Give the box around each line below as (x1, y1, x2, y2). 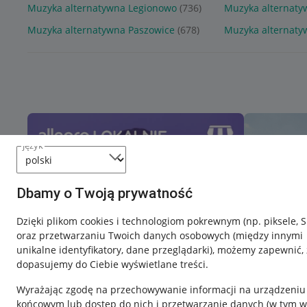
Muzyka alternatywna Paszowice (27, 23, 175, 37)
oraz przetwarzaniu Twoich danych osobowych (16, 229, 233, 242)
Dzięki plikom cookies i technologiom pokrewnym (16, 214, 243, 228)
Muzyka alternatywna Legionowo (27, 1, 177, 15)
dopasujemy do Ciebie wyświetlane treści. (16, 258, 208, 271)
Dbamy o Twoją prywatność (16, 185, 193, 201)
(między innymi (233, 229, 303, 242)
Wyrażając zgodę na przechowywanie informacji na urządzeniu (16, 283, 306, 296)
